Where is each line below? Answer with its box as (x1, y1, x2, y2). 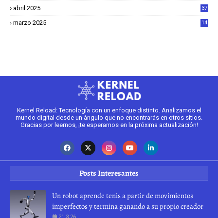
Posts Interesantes (79, 168, 139, 179)
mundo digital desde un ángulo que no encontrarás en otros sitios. (16, 114, 202, 122)
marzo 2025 (13, 19, 46, 27)
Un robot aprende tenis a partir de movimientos (52, 191, 193, 201)
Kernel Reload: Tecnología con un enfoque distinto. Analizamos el (17, 107, 201, 114)
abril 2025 (13, 4, 40, 12)
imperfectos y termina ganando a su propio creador (52, 201, 203, 212)
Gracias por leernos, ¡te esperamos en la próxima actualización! (20, 121, 198, 129)
